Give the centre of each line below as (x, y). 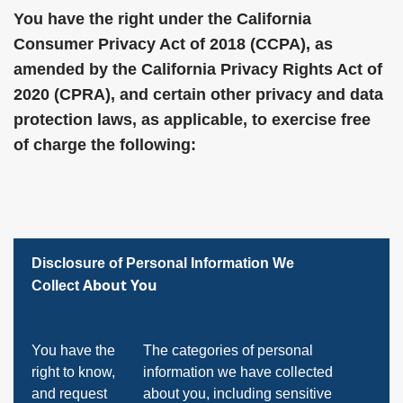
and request (69, 394)
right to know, (73, 372)
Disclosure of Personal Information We (163, 263)
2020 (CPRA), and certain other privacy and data (198, 94)
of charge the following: (105, 145)
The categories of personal (228, 350)
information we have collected (237, 372)
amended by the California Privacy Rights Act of (198, 69)
